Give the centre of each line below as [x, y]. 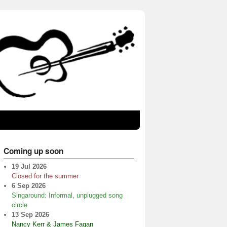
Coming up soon [33, 151]
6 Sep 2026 [28, 186]
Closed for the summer [45, 176]
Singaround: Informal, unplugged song [67, 195]
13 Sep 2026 [30, 215]
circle [19, 205]
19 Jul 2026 [29, 166]
